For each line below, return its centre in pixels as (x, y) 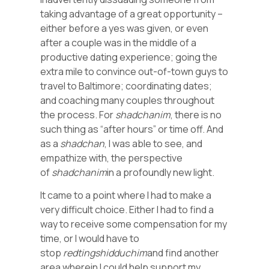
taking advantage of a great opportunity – (132, 14)
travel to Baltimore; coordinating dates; (126, 86)
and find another (183, 253)
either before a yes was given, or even (125, 28)
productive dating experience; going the (129, 57)
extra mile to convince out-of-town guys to (134, 71)
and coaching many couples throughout (128, 100)
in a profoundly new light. (162, 172)
